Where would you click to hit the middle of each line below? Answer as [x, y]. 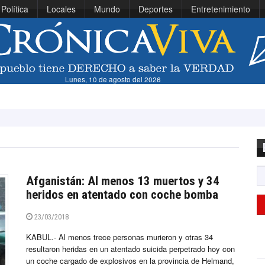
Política [15, 9]
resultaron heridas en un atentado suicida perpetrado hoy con [130, 249]
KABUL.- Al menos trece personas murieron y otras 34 [119, 237]
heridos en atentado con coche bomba [122, 195]
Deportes [156, 9]
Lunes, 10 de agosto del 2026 [113, 80]
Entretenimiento [221, 9]
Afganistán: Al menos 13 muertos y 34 [123, 181]
